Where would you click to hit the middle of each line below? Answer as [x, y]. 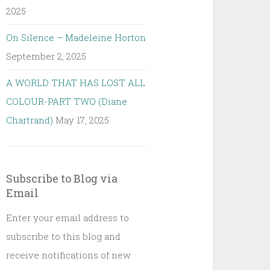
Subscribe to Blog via [62, 178]
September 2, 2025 [46, 56]
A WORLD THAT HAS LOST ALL [76, 83]
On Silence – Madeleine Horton [76, 37]
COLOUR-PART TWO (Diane [67, 101]
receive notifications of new [69, 255]
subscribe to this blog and [64, 236]
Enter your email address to [68, 218]
